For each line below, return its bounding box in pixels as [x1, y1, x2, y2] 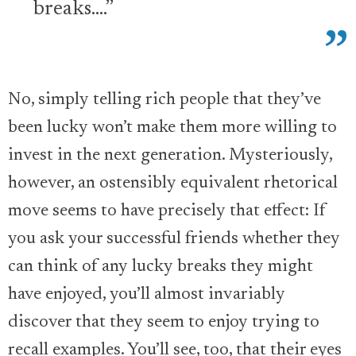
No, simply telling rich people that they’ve [8, 91, 321, 110]
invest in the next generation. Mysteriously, [8, 147, 332, 165]
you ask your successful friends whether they [8, 230, 340, 249]
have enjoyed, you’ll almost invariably [8, 286, 285, 304]
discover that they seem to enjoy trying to [8, 314, 319, 332]
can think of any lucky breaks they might [8, 258, 313, 277]
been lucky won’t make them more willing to [8, 119, 337, 137]
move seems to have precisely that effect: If [8, 203, 326, 221]
